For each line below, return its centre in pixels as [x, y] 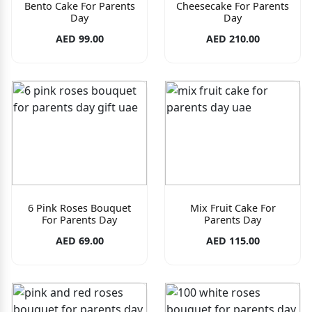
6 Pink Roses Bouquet [79, 208]
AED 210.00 [233, 38]
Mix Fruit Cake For [233, 208]
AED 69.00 [79, 241]
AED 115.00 [233, 241]
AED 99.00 [79, 38]
